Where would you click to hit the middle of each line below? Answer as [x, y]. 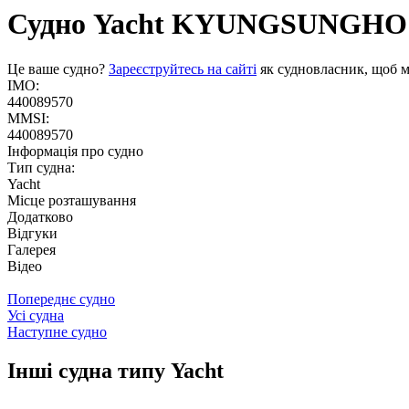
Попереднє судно [61, 299]
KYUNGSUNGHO [286, 24]
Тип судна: [41, 167]
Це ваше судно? [58, 68]
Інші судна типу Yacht [115, 370]
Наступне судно [57, 331]
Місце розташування [72, 200]
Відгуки [32, 233]
